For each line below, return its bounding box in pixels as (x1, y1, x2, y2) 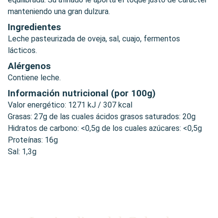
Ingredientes (8, 21, 61, 33)
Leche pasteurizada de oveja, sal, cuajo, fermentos (8, 34, 180, 43)
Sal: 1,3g (8, 146, 36, 156)
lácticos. (8, 45, 37, 55)
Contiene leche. (8, 73, 61, 82)
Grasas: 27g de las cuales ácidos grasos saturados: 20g (8, 111, 196, 121)
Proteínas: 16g (8, 135, 58, 145)
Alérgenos (8, 60, 51, 72)
